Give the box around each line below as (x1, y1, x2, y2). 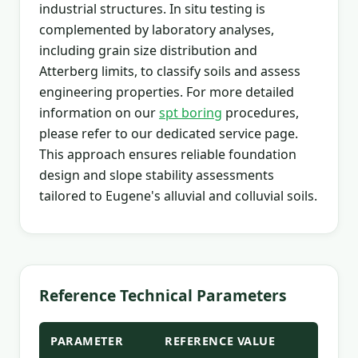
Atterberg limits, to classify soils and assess (39, 62, 300, 80)
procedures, (222, 103, 299, 121)
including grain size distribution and (39, 41, 257, 59)
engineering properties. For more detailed (39, 82, 294, 101)
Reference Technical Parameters (39, 284, 287, 306)
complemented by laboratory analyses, (39, 20, 274, 38)
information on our (39, 103, 159, 121)
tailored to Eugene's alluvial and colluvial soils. (39, 186, 317, 205)
